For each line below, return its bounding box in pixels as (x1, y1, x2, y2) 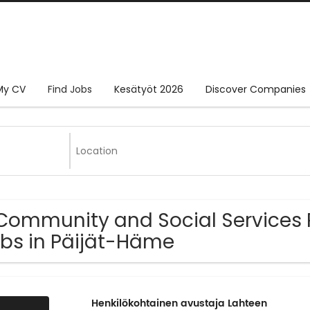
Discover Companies (206, 82, 306, 97)
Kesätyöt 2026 (114, 82, 183, 97)
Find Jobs (48, 82, 92, 97)
